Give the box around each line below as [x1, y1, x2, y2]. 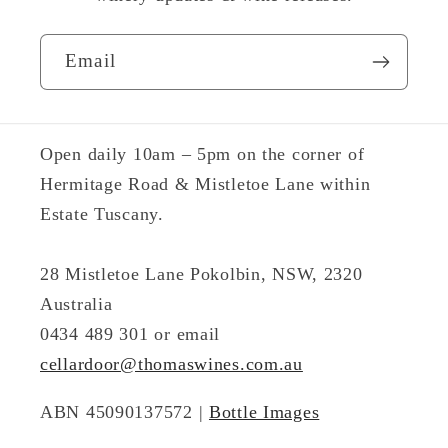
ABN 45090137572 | [40, 401, 209, 422]
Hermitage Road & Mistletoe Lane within [40, 173, 371, 194]
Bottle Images [208, 401, 320, 422]
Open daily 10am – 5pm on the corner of [40, 143, 365, 164]
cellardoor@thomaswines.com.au [40, 353, 303, 374]
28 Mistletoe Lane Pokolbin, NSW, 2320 [40, 263, 363, 284]
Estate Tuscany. [40, 203, 164, 224]
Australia [40, 293, 113, 314]
